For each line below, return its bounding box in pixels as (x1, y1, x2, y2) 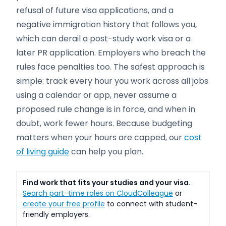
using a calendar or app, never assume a (16, 89, 177, 101)
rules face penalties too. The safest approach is (16, 61, 205, 73)
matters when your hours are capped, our (16, 132, 184, 143)
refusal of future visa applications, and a (16, 5, 174, 16)
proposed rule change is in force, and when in (16, 103, 195, 115)
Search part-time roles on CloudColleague (23, 188, 173, 198)
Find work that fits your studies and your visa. (23, 178, 191, 188)
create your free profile (23, 199, 105, 209)
